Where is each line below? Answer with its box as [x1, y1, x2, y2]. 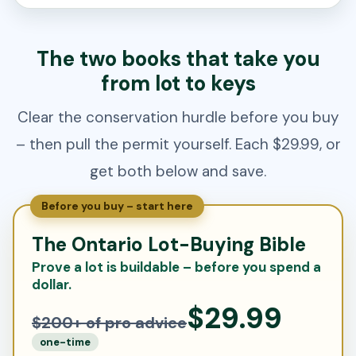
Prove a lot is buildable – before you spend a [32, 258, 321, 277]
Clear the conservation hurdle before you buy [17, 107, 339, 128]
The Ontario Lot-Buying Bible [32, 232, 306, 257]
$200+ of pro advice [32, 312, 187, 334]
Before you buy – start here [41, 199, 193, 214]
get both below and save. [90, 161, 266, 182]
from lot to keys [100, 70, 256, 98]
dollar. [32, 276, 72, 294]
